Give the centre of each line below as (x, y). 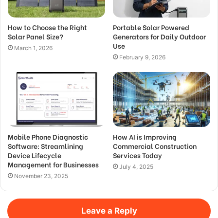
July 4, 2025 (136, 167)
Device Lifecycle (35, 155)
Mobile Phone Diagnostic (48, 137)
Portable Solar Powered (151, 27)
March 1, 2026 (33, 48)
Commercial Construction (155, 146)
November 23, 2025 (41, 176)
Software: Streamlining (45, 146)
